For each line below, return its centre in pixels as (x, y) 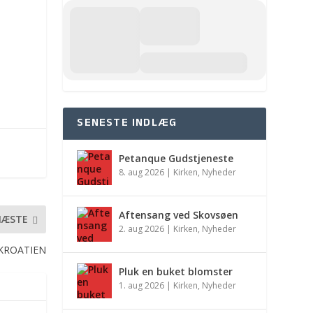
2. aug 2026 (142, 229)
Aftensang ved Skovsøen (179, 215)
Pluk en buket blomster (176, 272)
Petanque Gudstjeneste (176, 159)
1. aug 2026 (142, 286)
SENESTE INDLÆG (127, 124)
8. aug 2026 (142, 173)
